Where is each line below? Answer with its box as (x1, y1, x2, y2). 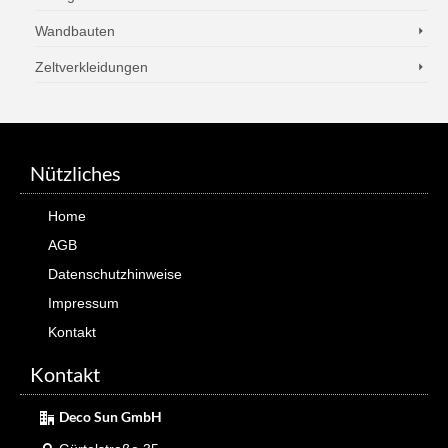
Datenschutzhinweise (48, 266, 182, 282)
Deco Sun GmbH (59, 408, 162, 425)
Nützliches (30, 161, 121, 185)
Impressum (48, 295, 119, 311)
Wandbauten (35, 23, 115, 39)
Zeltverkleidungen (35, 59, 148, 75)
